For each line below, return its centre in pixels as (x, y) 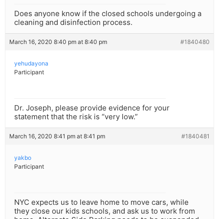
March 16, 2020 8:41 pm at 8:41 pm (57, 136)
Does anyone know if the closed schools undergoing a (108, 14)
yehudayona (31, 64)
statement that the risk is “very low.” (76, 117)
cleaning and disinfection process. (73, 22)
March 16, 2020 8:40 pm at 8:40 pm (58, 42)
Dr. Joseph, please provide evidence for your (92, 108)
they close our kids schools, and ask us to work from (105, 211)
